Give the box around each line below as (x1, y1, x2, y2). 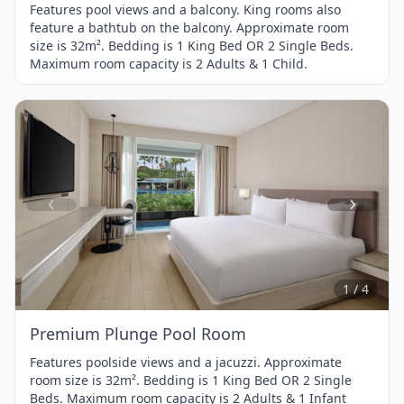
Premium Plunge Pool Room (30, 322, 246, 344)
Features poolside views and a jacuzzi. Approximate (30, 353, 342, 371)
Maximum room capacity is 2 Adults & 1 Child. (30, 54, 308, 72)
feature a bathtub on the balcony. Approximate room (30, 18, 349, 36)
